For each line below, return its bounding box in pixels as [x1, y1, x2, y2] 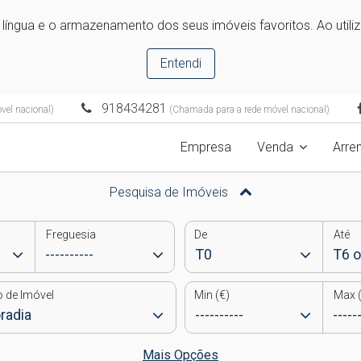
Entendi [160, 56, 201, 71]
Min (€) [194, 288, 230, 301]
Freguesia [45, 228, 96, 241]
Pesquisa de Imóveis [109, 185, 231, 200]
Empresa [180, 139, 231, 155]
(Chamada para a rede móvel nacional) [166, 104, 330, 115]
